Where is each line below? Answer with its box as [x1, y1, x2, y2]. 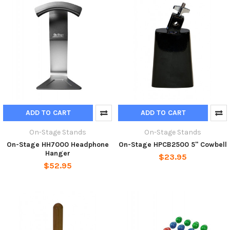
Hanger [45, 149, 70, 158]
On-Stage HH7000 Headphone [6, 140, 109, 149]
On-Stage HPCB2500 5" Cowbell [118, 140, 227, 149]
